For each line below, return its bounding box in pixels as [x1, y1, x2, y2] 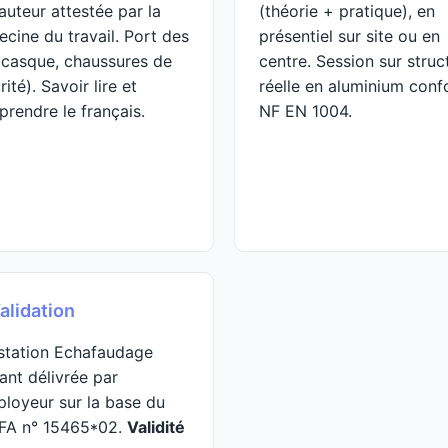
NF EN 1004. [259, 101, 352, 121]
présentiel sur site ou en [259, 26, 440, 46]
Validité [127, 417, 185, 437]
